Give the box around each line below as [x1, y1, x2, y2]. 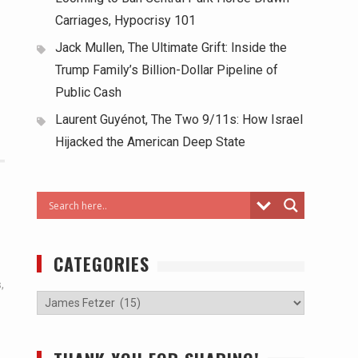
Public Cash [55, 85, 121, 100]
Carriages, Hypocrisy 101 [55, 13, 196, 28]
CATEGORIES [54, 251, 149, 276]
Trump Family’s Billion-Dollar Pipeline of [55, 62, 278, 78]
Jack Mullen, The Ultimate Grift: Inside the [55, 40, 287, 55]
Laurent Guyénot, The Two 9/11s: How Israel [55, 112, 303, 127]
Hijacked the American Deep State [55, 134, 245, 149]
